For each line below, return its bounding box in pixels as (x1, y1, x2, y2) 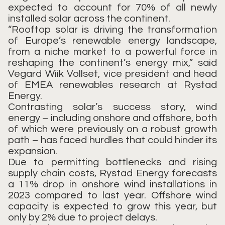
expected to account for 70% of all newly (8, 3, 217, 13)
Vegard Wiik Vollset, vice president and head (8, 69, 217, 79)
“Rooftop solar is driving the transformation (8, 25, 217, 35)
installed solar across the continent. (8, 14, 170, 24)
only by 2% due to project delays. (8, 212, 157, 223)
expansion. (8, 146, 57, 157)
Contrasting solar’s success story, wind (8, 102, 217, 113)
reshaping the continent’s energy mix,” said (8, 58, 217, 68)
